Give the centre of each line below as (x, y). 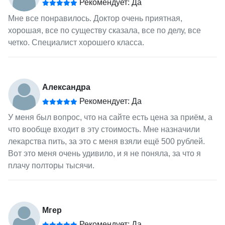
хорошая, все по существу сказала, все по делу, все (104, 31)
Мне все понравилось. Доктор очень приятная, (95, 19)
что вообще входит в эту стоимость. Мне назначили (104, 130)
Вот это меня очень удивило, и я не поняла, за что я (104, 154)
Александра (66, 87)
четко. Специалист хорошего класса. (76, 43)
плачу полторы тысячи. (51, 166)
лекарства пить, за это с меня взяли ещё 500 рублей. (106, 142)
